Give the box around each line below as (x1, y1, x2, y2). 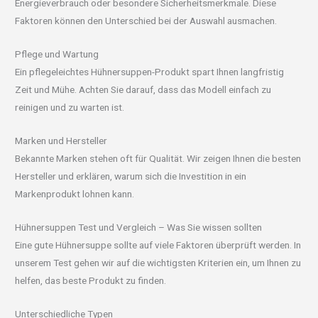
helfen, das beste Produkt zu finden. (15, 274, 167, 286)
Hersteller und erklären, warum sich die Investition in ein (15, 170, 247, 182)
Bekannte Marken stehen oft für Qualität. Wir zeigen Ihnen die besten (15, 152, 302, 164)
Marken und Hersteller (15, 134, 108, 146)
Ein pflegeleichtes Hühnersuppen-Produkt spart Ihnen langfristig (15, 66, 285, 78)
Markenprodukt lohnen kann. (15, 187, 135, 199)
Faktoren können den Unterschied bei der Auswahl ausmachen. (15, 15, 278, 27)
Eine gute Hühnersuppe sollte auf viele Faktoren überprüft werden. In (15, 238, 302, 251)
